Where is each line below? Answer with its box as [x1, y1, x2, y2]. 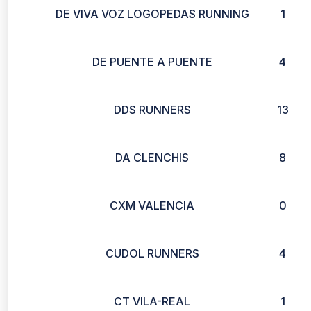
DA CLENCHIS [115, 151, 189, 165]
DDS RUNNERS [113, 103, 191, 117]
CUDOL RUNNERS [105, 246, 199, 260]
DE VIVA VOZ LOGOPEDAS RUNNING [55, 7, 249, 21]
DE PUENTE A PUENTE [92, 55, 212, 69]
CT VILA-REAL [114, 294, 190, 308]
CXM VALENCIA [110, 199, 194, 212]
